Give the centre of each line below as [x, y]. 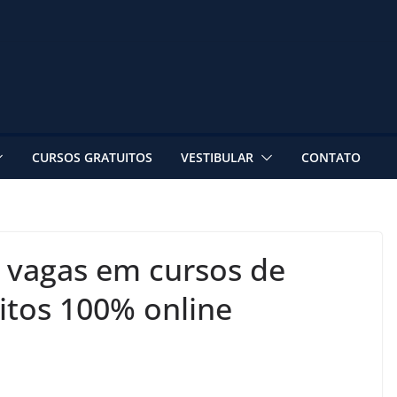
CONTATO [331, 157]
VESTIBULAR [217, 157]
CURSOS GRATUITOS [92, 157]
